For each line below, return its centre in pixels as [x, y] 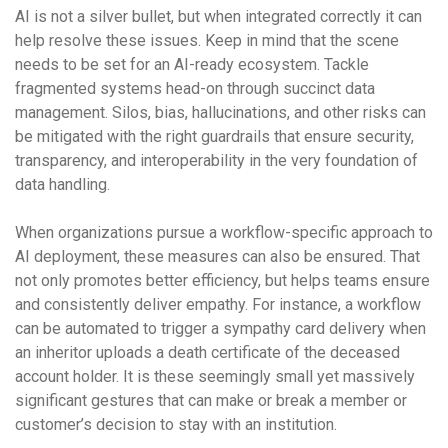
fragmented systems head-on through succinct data [195, 88]
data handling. [64, 184]
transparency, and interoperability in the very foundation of [216, 160]
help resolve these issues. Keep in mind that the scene [207, 40]
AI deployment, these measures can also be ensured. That [217, 256]
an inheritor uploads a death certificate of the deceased [207, 352]
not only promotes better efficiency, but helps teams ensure [222, 280]
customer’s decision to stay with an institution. [178, 424]
